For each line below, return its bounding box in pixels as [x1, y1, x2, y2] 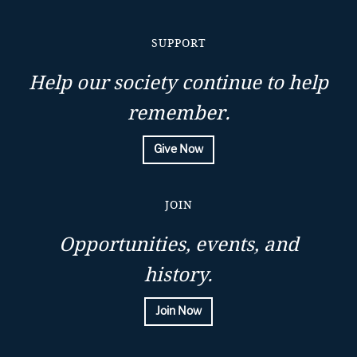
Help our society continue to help [29, 69, 328, 95]
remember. [127, 100, 230, 125]
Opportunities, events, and [58, 231, 299, 257]
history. [144, 261, 213, 287]
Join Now [155, 304, 202, 318]
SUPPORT [151, 35, 206, 50]
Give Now [154, 143, 203, 156]
